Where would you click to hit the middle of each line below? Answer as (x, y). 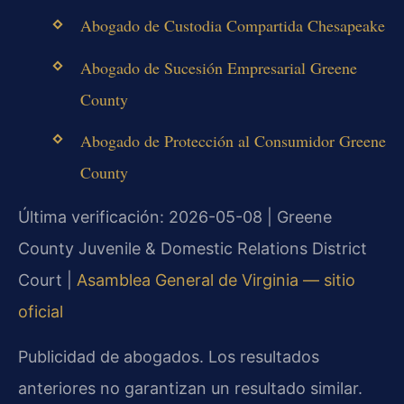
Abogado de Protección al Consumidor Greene (233, 140)
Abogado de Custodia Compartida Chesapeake (232, 26)
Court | (47, 280)
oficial (41, 312)
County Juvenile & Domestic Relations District (193, 249)
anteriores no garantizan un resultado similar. (190, 388)
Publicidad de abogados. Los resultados (169, 356)
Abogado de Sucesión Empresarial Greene (218, 67)
